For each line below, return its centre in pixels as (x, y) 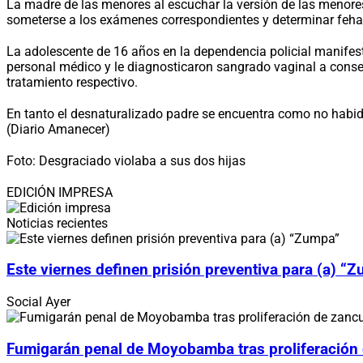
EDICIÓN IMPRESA (60, 192)
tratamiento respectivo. (72, 82)
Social (26, 302)
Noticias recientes (57, 223)
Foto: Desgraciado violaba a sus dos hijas (126, 160)
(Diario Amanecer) (58, 129)
